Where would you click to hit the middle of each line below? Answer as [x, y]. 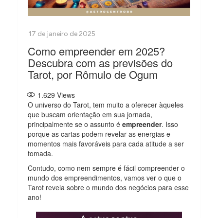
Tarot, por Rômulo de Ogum [93, 74]
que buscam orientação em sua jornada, [90, 114]
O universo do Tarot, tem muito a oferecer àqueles [106, 104]
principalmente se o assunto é [75, 124]
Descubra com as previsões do [100, 62]
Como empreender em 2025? [97, 51]
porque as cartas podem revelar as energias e [99, 134]
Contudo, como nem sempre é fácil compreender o [107, 168]
